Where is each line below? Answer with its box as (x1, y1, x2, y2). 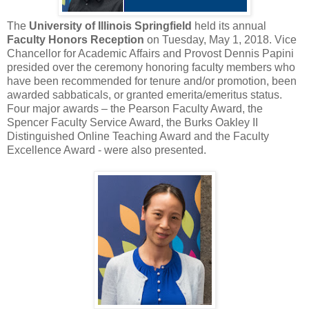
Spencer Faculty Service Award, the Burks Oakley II (7, 116, 258, 128)
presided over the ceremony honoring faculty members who (7, 61, 295, 73)
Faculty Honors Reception (7, 33, 144, 46)
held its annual (192, 19, 266, 32)
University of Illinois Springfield (29, 19, 192, 32)
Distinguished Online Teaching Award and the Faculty (7, 130, 269, 142)
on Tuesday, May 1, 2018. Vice (144, 33, 297, 46)
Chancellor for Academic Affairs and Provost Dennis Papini (7, 47, 294, 59)
